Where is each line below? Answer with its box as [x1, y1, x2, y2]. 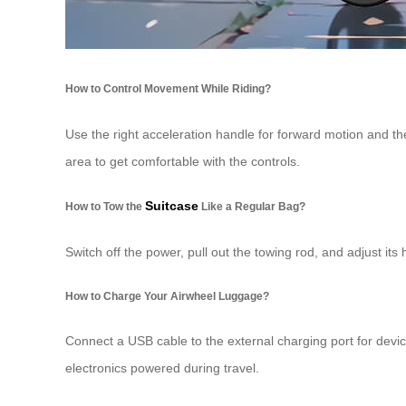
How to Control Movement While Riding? [65, 82, 271, 95]
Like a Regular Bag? [198, 200, 305, 213]
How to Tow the [65, 200, 145, 213]
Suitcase [145, 198, 198, 214]
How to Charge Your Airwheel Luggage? [65, 289, 269, 302]
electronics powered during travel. [65, 361, 259, 376]
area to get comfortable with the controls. [65, 153, 300, 169]
